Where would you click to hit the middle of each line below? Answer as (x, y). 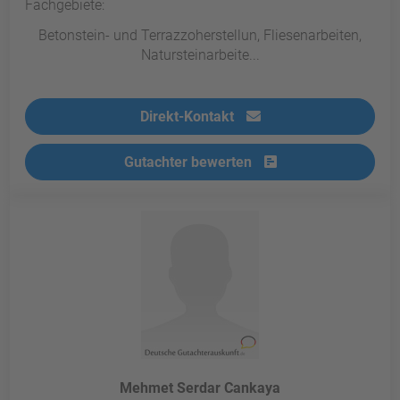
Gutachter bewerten (189, 162)
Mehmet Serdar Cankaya (200, 388)
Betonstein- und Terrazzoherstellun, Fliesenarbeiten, (200, 36)
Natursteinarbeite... (200, 55)
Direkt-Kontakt (188, 117)
